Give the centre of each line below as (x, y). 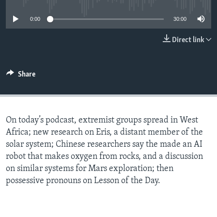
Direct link (188, 40)
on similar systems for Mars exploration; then (90, 169)
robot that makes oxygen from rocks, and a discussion (104, 157)
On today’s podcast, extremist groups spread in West (102, 121)
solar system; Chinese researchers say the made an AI (104, 145)
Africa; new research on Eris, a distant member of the (104, 133)
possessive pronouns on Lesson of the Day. (83, 181)
